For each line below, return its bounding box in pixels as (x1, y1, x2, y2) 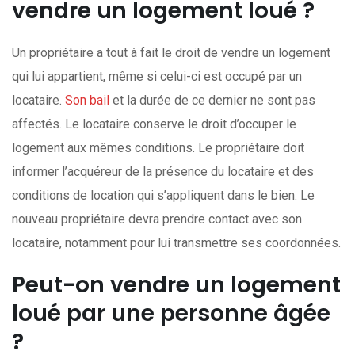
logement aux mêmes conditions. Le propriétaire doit (12, 140, 304, 155)
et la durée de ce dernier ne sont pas (109, 93, 315, 108)
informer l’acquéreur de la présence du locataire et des (12, 164, 314, 179)
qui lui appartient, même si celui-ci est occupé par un (12, 69, 302, 84)
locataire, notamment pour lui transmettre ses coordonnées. (12, 235, 341, 250)
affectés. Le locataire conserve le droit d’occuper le (12, 116, 296, 132)
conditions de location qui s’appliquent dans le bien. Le (12, 188, 315, 203)
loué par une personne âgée (12, 298, 330, 329)
